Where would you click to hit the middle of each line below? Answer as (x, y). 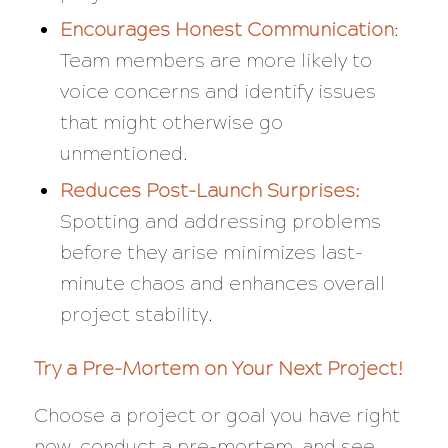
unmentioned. (123, 154)
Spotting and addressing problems (220, 222)
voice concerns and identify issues (217, 92)
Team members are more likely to (215, 61)
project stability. (136, 315)
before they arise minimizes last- (211, 253)
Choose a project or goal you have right (216, 416)
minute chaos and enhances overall (222, 284)
